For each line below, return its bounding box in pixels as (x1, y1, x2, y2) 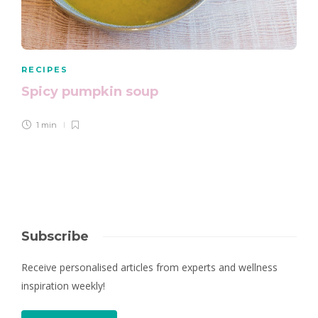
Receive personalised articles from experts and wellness (21, 261, 278, 275)
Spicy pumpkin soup (21, 84, 162, 100)
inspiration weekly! (21, 279, 105, 293)
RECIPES (21, 65, 68, 75)
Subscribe (21, 229, 89, 245)
